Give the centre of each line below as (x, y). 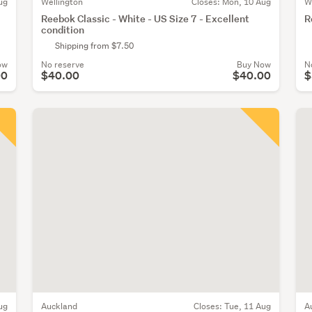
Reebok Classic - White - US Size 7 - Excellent (145, 18)
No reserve (63, 64)
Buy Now (253, 64)
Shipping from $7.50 (94, 45)
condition (63, 29)
